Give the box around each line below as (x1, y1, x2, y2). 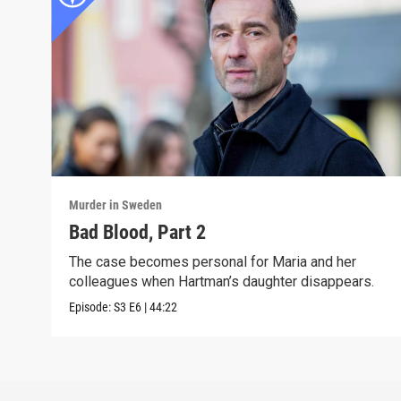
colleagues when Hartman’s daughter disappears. (69, 272, 375, 290)
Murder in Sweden (69, 197, 163, 212)
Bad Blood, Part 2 (69, 220, 207, 243)
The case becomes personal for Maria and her (69, 252, 357, 270)
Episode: (69, 299, 115, 314)
